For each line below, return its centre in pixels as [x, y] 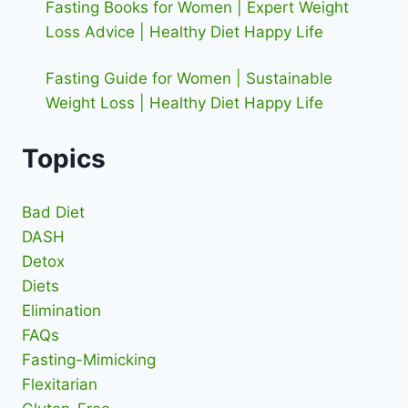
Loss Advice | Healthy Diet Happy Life [184, 32]
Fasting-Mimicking [89, 360]
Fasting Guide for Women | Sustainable [189, 79]
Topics [64, 158]
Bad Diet [53, 213]
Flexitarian [60, 385]
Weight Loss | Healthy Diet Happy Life [184, 103]
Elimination [61, 311]
